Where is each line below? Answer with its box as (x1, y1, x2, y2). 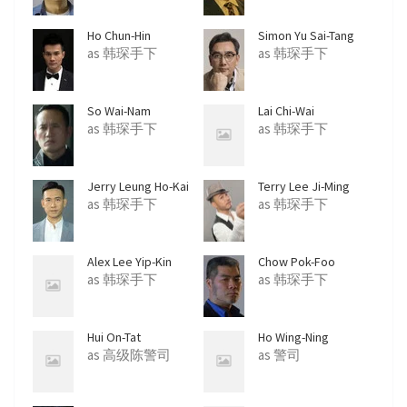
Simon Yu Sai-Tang (258, 27, 354, 45)
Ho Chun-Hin (87, 27, 151, 45)
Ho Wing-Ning (258, 329, 329, 346)
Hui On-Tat (87, 329, 141, 346)
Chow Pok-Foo (258, 253, 335, 271)
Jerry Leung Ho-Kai (87, 178, 189, 195)
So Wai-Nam (87, 103, 151, 120)
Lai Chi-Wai (258, 103, 314, 120)
